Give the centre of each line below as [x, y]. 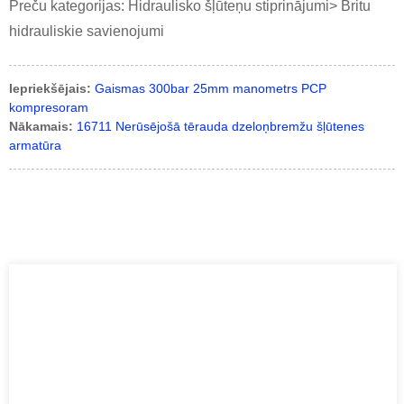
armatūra [35, 146]
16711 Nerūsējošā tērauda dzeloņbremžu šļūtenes [220, 127]
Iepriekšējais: [50, 89]
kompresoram [49, 108]
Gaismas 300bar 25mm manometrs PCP [211, 89]
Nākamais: [41, 127]
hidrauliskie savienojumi [87, 32]
